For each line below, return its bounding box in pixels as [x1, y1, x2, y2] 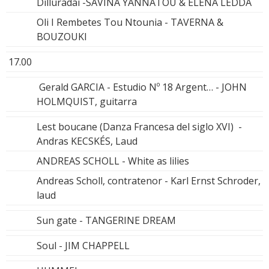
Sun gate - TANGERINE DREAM [37, 213, 176, 227]
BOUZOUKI [37, 29, 87, 43]
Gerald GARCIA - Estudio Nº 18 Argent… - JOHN [37, 80, 247, 94]
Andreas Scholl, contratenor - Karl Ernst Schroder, [37, 174, 261, 187]
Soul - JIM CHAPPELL [37, 238, 130, 252]
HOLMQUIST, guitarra [37, 94, 137, 108]
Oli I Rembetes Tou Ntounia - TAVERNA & [37, 15, 223, 29]
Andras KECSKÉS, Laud [37, 134, 138, 148]
